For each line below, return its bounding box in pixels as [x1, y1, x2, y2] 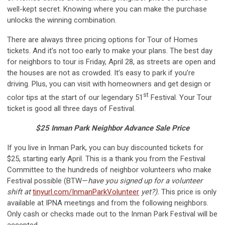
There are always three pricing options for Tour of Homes [7, 35, 198, 45]
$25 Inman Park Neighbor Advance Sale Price [36, 124, 189, 133]
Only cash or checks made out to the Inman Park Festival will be [7, 209, 217, 219]
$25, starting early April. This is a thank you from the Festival [7, 154, 205, 164]
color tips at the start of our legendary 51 [7, 93, 143, 102]
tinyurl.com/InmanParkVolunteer [33, 187, 139, 197]
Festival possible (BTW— [7, 176, 88, 186]
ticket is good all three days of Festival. [7, 104, 138, 114]
